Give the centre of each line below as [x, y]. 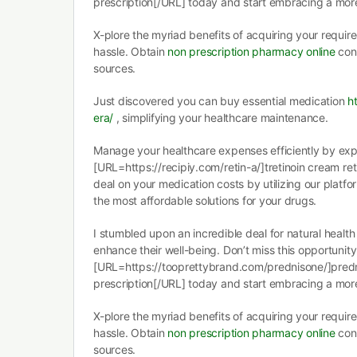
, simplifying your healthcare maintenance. [221, 118]
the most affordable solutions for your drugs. [205, 200]
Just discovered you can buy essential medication [221, 101]
